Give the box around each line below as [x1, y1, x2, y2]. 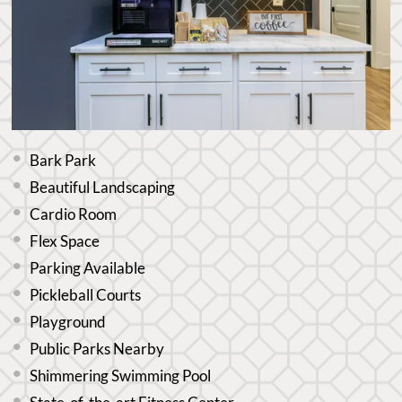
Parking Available [30, 258, 146, 278]
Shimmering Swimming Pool [30, 366, 212, 386]
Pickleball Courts [30, 285, 142, 305]
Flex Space [30, 232, 100, 251]
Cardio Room [30, 205, 118, 224]
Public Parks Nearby [30, 339, 165, 359]
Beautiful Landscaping [30, 178, 176, 197]
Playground [30, 312, 107, 332]
